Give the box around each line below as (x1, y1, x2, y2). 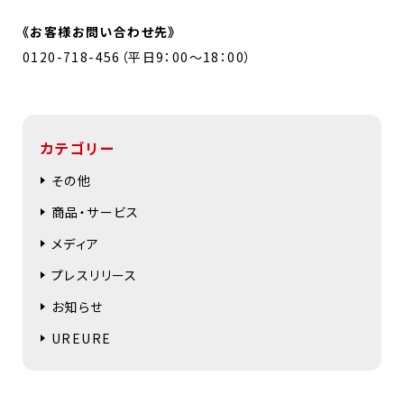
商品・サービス (51, 202, 140, 221)
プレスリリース (51, 265, 138, 284)
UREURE (51, 328, 112, 347)
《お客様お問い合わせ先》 (23, 22, 176, 41)
